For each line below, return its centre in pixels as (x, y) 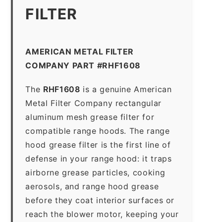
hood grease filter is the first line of (98, 144)
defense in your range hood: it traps (99, 158)
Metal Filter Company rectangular (93, 103)
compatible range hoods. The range (98, 131)
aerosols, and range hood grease (92, 186)
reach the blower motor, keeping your (102, 214)
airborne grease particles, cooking (95, 172)
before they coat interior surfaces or (100, 200)
